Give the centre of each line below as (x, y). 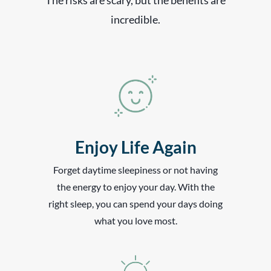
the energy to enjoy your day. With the (135, 187)
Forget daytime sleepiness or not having (135, 170)
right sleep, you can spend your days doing (135, 204)
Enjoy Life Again (135, 147)
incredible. (135, 19)
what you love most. (135, 221)
